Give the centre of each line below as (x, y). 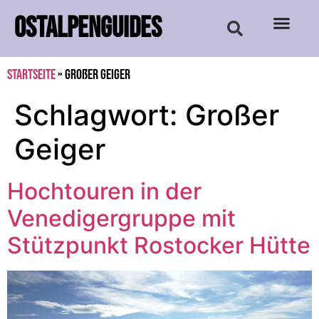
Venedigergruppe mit (121, 218)
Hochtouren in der (104, 191)
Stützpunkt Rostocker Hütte (159, 245)
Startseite (31, 75)
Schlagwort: (100, 115)
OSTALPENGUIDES (88, 28)
